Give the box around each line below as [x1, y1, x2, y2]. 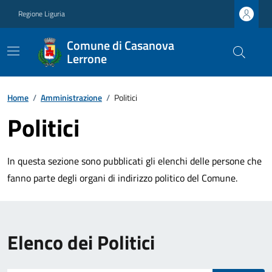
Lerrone [66, 49, 107, 68]
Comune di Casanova [66, 36, 174, 55]
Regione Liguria [18, 8, 65, 19]
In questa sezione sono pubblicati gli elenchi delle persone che [7, 154, 262, 168]
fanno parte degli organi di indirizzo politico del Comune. [7, 171, 237, 185]
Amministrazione [41, 91, 102, 104]
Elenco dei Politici [7, 228, 155, 257]
